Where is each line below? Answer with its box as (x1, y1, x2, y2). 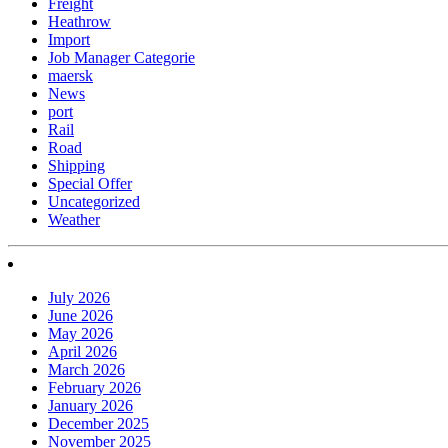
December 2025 (48, 414, 149, 432)
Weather (48, 210, 100, 228)
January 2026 (48, 396, 133, 414)
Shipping (48, 156, 105, 174)
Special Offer (48, 174, 132, 192)
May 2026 (48, 324, 113, 342)
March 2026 (48, 360, 125, 378)
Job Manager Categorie (48, 48, 195, 66)
